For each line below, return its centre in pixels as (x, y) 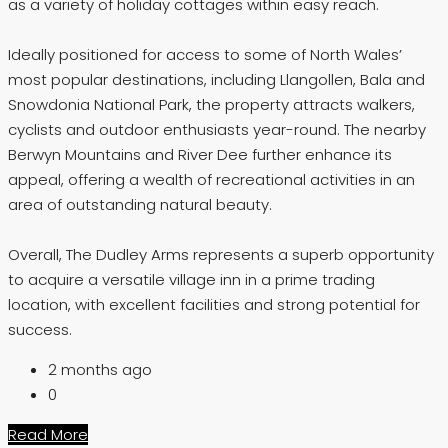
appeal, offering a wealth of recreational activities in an (211, 179)
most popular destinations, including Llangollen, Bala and (216, 79)
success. (40, 329)
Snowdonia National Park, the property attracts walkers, (211, 104)
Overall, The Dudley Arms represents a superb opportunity (221, 254)
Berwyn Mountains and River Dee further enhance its (200, 154)
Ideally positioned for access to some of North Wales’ (205, 54)
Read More (48, 434)
